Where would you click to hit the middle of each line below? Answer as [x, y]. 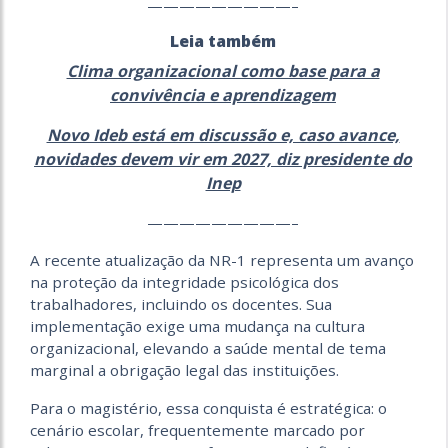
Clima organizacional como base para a [223, 71]
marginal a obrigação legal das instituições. [186, 370]
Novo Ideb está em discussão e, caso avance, [223, 135]
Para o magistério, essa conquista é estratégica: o [208, 408]
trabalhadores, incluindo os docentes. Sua [181, 304]
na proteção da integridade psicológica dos [184, 282]
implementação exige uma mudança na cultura [197, 326]
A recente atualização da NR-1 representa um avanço [222, 260]
